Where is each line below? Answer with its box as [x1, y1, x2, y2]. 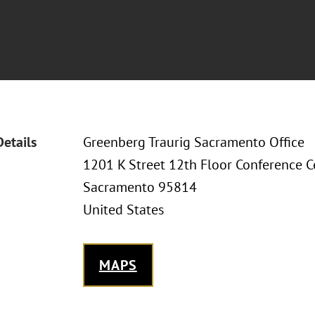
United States [82, 200, 164, 219]
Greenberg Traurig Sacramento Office [82, 133, 304, 151]
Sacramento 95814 [82, 178, 197, 196]
